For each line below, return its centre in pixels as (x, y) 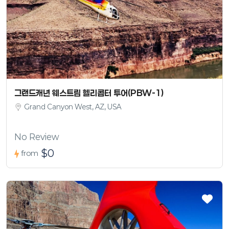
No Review (37, 136)
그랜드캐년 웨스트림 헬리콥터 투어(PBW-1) (89, 93)
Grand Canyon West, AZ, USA (73, 107)
